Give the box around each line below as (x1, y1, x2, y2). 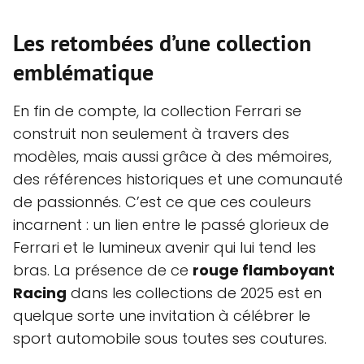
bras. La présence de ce (13, 259, 193, 280)
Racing (13, 282, 67, 303)
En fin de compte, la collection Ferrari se (13, 100, 301, 121)
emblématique (13, 56, 154, 87)
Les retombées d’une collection (13, 27, 311, 58)
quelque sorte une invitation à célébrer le (13, 305, 310, 326)
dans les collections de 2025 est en (67, 282, 322, 303)
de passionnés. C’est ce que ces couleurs (13, 191, 311, 212)
